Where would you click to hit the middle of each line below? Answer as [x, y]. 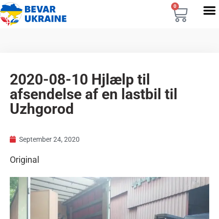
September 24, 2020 [49, 139]
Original [24, 160]
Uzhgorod [42, 109]
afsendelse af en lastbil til [94, 94]
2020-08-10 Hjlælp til [80, 79]
